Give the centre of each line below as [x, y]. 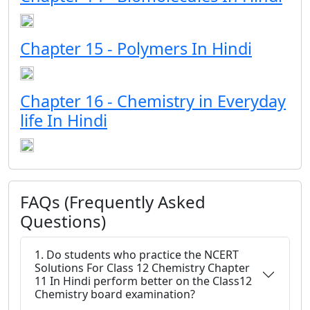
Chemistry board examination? [115, 294]
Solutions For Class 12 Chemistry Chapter [142, 268]
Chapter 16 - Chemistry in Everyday [153, 101]
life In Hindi [64, 120]
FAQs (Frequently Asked [113, 202]
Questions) [63, 221]
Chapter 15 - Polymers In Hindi [136, 48]
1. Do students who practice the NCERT [137, 255]
